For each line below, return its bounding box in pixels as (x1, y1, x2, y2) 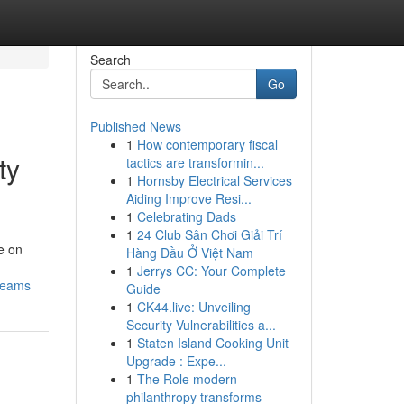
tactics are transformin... (125, 153, 264, 171)
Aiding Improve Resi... (125, 189, 252, 207)
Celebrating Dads (136, 207, 236, 225)
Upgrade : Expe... (125, 352, 226, 370)
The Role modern (136, 370, 237, 388)
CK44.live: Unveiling (136, 298, 251, 316)
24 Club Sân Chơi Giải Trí (136, 225, 282, 243)
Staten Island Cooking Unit (136, 334, 289, 352)
